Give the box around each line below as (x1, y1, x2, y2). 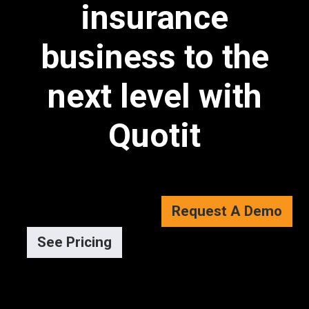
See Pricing (37, 234, 112, 251)
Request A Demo (172, 203, 282, 220)
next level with (48, 77, 261, 117)
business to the (40, 37, 269, 77)
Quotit (108, 116, 201, 156)
